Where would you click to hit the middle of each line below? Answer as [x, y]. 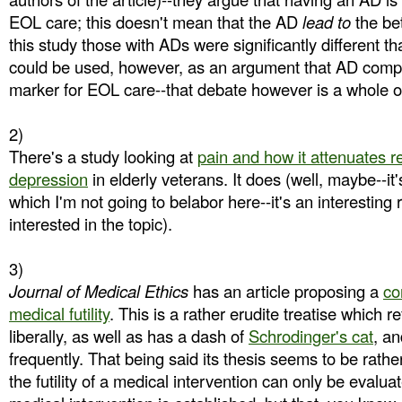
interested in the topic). [91, 223]
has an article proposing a [288, 291]
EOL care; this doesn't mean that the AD [156, 22]
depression [48, 179]
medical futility [59, 313]
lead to [327, 22]
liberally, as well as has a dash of [129, 336]
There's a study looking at [103, 156]
